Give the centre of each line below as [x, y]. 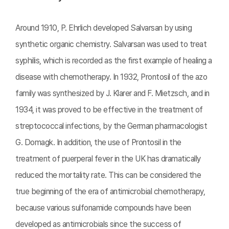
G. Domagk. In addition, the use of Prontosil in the [98, 142]
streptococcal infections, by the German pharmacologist [111, 126]
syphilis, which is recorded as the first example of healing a [114, 61]
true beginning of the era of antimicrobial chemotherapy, [110, 191]
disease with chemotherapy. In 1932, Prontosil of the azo [111, 77]
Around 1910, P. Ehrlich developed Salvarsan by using [104, 28]
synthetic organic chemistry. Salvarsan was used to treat [111, 44]
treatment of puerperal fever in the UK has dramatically [108, 159]
